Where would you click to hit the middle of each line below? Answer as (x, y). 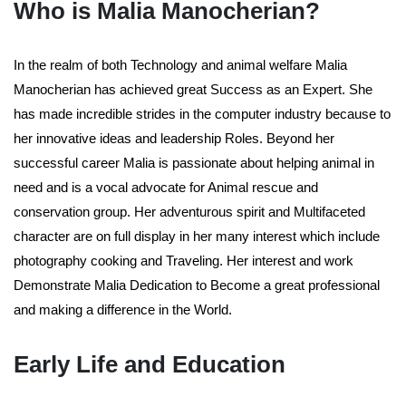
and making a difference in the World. (123, 310)
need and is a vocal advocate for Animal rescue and (166, 188)
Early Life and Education (150, 365)
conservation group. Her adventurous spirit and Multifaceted (189, 212)
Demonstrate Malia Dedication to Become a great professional (197, 285)
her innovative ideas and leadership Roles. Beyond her (174, 139)
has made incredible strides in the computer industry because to (202, 114)
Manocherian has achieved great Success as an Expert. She (193, 90)
